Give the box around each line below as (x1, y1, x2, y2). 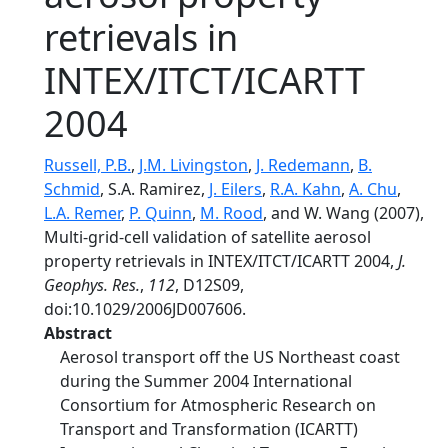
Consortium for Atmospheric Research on (60, 394, 376, 416)
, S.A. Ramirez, (100, 178, 209, 200)
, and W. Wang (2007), (263, 202, 424, 224)
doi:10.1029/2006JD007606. (44, 298, 246, 320)
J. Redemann (256, 154, 350, 176)
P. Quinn (129, 202, 192, 224)
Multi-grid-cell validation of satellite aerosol (44, 226, 371, 248)
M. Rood (200, 202, 263, 224)
